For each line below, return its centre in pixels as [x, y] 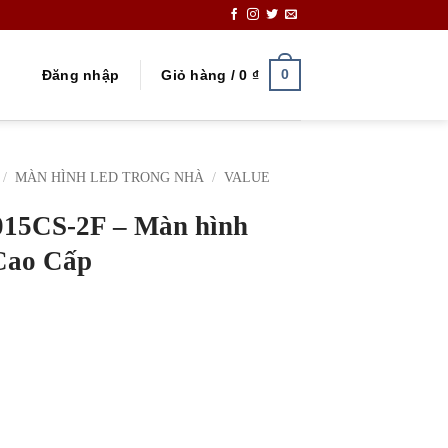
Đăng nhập [80, 74]
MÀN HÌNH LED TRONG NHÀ [110, 177]
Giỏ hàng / [200, 74]
